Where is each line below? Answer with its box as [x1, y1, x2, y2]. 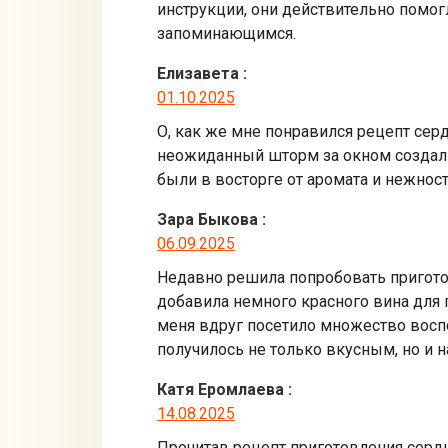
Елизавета [157, 63, 239, 83]
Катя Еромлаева [157, 379, 284, 399]
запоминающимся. [157, 23, 296, 43]
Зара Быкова [157, 209, 258, 229]
